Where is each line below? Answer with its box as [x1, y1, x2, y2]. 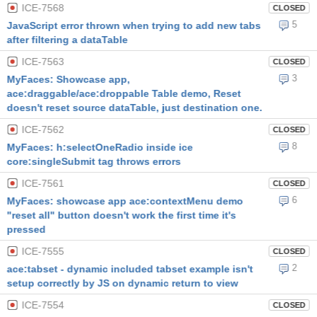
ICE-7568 [21, 2, 64, 13]
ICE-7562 [21, 124, 64, 135]
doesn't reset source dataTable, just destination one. [6, 102, 263, 113]
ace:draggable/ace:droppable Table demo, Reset [6, 88, 241, 99]
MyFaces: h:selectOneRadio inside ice [6, 142, 57, 153]
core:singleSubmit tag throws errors [6, 156, 181, 167]
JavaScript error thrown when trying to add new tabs [6, 20, 261, 31]
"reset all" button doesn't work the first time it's [6, 209, 236, 221]
